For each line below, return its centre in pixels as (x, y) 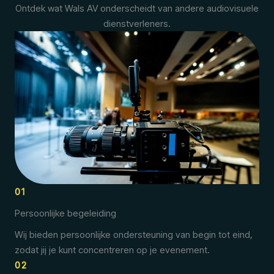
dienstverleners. (137, 24)
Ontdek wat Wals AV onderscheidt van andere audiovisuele (137, 8)
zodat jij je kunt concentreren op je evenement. (112, 250)
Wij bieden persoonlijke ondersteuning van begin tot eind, (134, 235)
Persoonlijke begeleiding (65, 213)
